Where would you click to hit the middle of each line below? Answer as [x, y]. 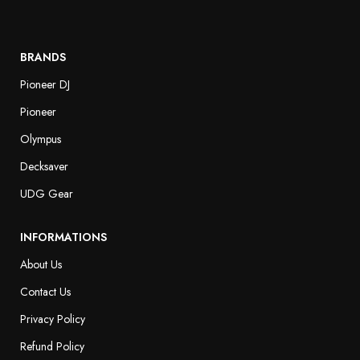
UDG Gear [47, 193]
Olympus [41, 139]
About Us [41, 264]
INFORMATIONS [63, 237]
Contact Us [45, 291]
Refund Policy [52, 346]
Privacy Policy [53, 319]
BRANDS [43, 57]
